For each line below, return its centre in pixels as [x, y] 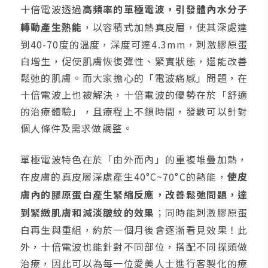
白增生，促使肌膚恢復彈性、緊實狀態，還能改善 [134, 61]
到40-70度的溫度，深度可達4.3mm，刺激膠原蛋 [134, 44]
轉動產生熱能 [51, 27]
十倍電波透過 [51, 9]
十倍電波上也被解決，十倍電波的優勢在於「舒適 [134, 94]
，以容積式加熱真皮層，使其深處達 [165, 27]
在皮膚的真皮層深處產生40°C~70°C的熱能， [124, 176]
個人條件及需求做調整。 [76, 128]
